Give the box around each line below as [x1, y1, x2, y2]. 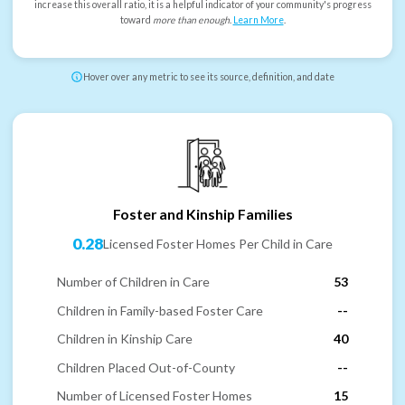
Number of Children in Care [57, 274, 210, 290]
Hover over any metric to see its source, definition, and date [83, 71, 334, 83]
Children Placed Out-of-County [57, 359, 235, 375]
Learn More [232, 14, 284, 26]
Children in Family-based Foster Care [57, 302, 263, 318]
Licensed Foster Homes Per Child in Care [103, 236, 333, 252]
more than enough [152, 14, 230, 26]
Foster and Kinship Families [112, 204, 293, 222]
